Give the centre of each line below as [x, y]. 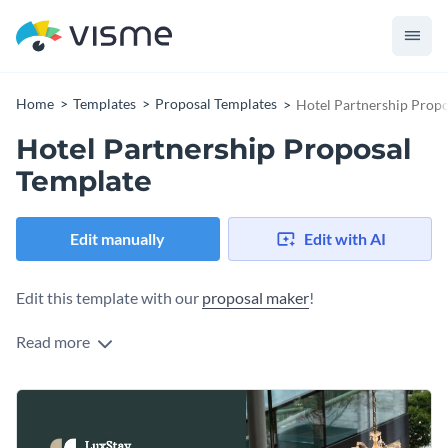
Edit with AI [344, 239]
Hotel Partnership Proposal [213, 149]
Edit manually [118, 239]
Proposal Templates [216, 103]
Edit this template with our [109, 298]
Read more [54, 342]
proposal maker [255, 298]
